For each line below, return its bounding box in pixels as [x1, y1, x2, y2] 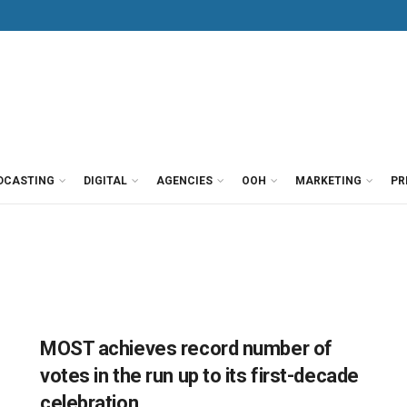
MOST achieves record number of [40, 337, 333, 360]
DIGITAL [84, 174, 127, 187]
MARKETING [295, 174, 362, 187]
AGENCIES [156, 174, 213, 187]
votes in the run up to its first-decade [40, 364, 359, 387]
